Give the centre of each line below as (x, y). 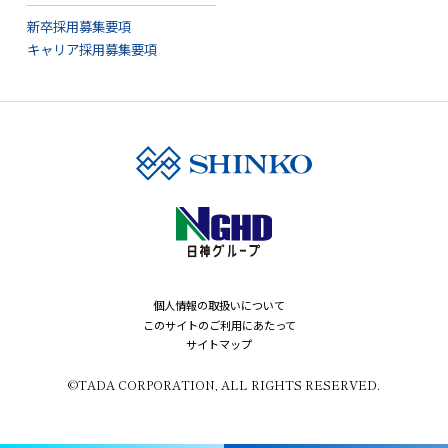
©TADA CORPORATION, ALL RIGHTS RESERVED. (224, 384)
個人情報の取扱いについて (219, 305)
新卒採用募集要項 (78, 26)
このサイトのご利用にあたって (219, 324)
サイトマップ (219, 344)
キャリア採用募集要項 (91, 49)
